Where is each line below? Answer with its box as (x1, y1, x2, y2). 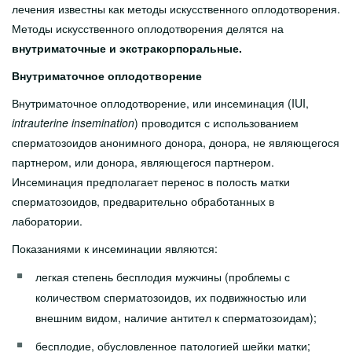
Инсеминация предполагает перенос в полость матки (12, 174, 290, 189)
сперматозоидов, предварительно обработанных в (12, 193, 274, 209)
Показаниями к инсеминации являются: (12, 240, 218, 256)
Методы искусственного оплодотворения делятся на (12, 20, 284, 36)
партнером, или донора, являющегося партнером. (12, 154, 274, 170)
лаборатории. (12, 213, 82, 229)
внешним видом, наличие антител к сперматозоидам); (35, 310, 317, 325)
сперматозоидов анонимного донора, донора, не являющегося (12, 134, 339, 150)
